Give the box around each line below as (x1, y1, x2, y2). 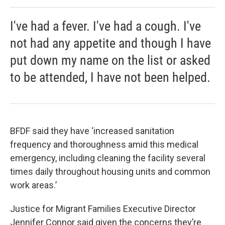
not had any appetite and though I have (10, 36, 211, 51)
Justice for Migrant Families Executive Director (10, 203, 196, 214)
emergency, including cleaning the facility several (10, 153, 205, 163)
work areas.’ (10, 180, 59, 190)
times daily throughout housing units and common (10, 166, 210, 177)
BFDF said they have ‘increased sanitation (10, 126, 174, 136)
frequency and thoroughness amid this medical (10, 139, 198, 150)
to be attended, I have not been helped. (10, 70, 210, 85)
